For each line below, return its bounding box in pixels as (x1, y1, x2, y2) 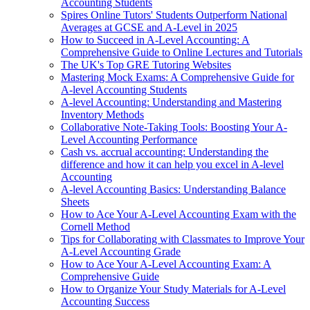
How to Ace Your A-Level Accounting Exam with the (61, 208, 296, 220)
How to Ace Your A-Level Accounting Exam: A (61, 257, 271, 270)
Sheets (61, 195, 89, 208)
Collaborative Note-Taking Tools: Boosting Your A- (61, 120, 287, 133)
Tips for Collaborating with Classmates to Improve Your (61, 232, 304, 245)
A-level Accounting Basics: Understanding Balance (61, 183, 286, 195)
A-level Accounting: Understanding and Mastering (61, 95, 282, 108)
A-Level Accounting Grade (61, 245, 181, 257)
